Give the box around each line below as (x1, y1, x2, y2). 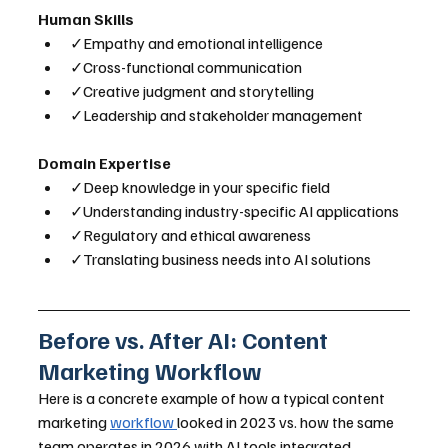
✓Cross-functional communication (70, 57, 302, 78)
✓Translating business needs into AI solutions (70, 249, 371, 270)
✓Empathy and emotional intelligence (70, 33, 323, 54)
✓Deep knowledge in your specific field (70, 177, 330, 198)
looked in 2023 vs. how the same (177, 412, 397, 433)
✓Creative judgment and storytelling (70, 81, 314, 102)
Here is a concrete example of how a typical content (38, 388, 388, 409)
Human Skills (38, 9, 134, 30)
